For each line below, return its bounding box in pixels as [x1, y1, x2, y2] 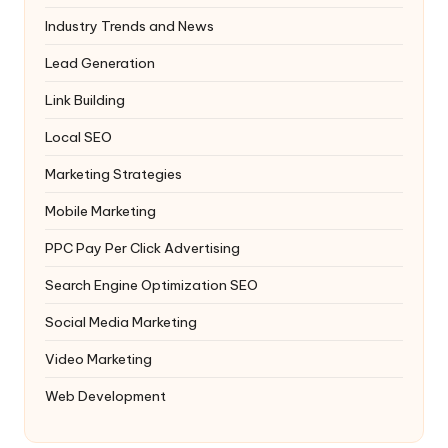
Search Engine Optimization [45, 275, 230, 294]
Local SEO [45, 127, 112, 146]
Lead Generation [45, 53, 155, 72]
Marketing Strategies [45, 164, 182, 183]
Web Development [45, 386, 166, 405]
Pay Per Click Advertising [76, 238, 240, 257]
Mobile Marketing [45, 201, 156, 220]
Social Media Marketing [45, 312, 197, 331]
